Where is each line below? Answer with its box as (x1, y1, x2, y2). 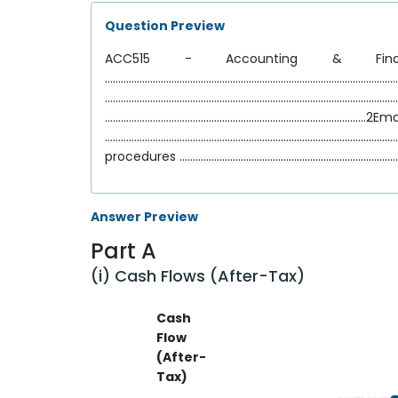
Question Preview (105, 17, 225, 35)
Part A (91, 236, 156, 266)
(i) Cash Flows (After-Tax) (91, 265, 305, 287)
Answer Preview (91, 208, 198, 226)
